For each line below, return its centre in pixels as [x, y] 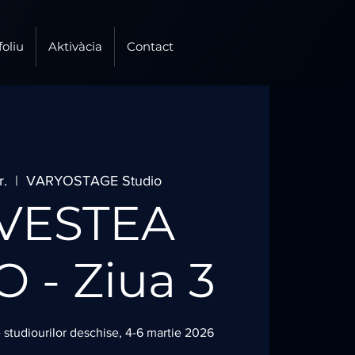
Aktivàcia [75, 46]
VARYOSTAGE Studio [94, 180]
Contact [150, 46]
